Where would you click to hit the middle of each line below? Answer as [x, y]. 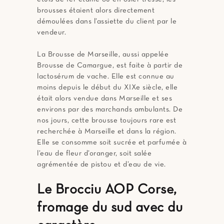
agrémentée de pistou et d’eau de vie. [101, 165]
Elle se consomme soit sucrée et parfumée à [112, 143]
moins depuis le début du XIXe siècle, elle [107, 88]
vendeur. [51, 33]
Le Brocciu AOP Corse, [107, 190]
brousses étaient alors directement [96, 11]
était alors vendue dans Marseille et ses [104, 99]
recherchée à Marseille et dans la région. [107, 132]
